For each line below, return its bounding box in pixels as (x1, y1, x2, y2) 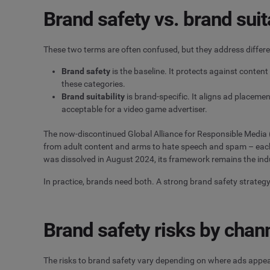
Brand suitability (61, 92, 125, 102)
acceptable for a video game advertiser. (61, 104, 207, 115)
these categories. (61, 79, 125, 89)
